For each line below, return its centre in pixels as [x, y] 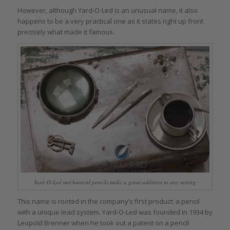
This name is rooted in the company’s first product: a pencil [108, 202]
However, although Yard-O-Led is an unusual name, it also [107, 11]
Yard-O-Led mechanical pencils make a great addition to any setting [115, 182]
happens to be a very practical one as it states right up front [110, 21]
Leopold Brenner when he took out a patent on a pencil [103, 223]
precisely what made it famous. [66, 32]
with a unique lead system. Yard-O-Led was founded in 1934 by [115, 212]
